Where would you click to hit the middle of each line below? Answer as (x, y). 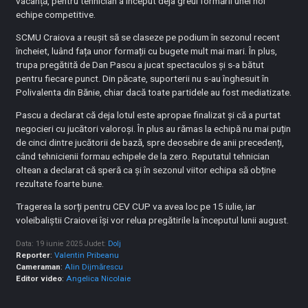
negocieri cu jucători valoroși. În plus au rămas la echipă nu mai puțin (154, 129)
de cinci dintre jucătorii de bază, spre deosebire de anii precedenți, (150, 143)
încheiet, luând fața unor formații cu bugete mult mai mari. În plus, (147, 51)
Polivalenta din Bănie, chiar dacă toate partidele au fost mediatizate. (154, 92)
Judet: (97, 244)
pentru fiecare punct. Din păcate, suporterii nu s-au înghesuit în (143, 79)
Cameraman (38, 267)
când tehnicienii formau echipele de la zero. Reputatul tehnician (143, 156)
